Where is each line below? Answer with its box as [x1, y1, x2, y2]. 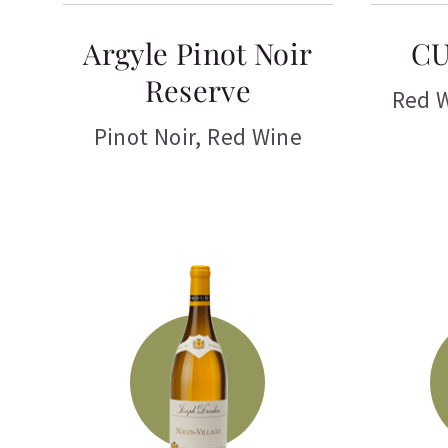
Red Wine [207, 122, 303, 152]
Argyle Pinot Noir [83, 34, 313, 73]
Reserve [144, 71, 252, 110]
